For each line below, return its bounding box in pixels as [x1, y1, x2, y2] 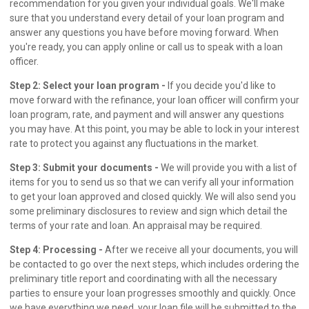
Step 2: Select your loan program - [10, 80, 166, 92]
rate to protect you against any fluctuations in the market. [10, 138, 259, 150]
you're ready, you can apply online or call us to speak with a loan [10, 41, 283, 53]
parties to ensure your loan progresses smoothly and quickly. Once [10, 288, 296, 299]
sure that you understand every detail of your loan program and [10, 12, 284, 24]
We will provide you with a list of [159, 162, 297, 174]
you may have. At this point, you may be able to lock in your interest [10, 123, 299, 135]
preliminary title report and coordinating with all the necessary [10, 273, 277, 285]
